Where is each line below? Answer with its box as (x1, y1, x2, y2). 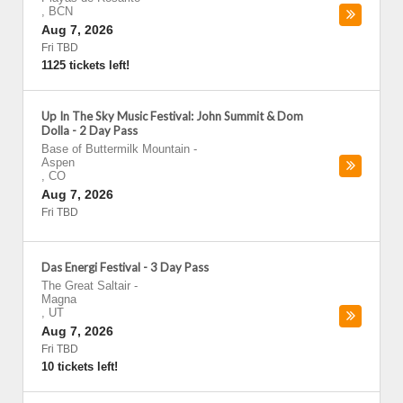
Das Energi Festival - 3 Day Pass (41, 260, 209, 274)
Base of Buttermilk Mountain (41, 142, 190, 156)
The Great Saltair (41, 279, 130, 292)
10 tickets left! (41, 360, 118, 373)
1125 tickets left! (41, 58, 130, 72)
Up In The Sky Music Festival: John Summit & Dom (41, 109, 303, 123)
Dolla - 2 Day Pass (41, 123, 138, 138)
